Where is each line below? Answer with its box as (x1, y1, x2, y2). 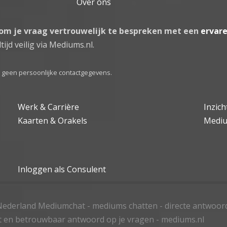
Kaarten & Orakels (18, 115, 88, 126)
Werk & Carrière (18, 101, 80, 112)
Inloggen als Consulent (18, 163, 106, 175)
